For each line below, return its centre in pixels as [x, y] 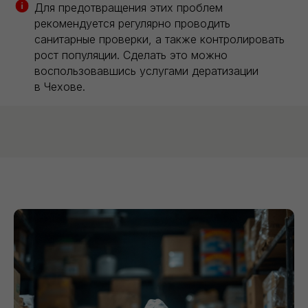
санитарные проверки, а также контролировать [159, 40]
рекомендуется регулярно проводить [132, 24]
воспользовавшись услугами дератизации [146, 71]
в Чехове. [60, 87]
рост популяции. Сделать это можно [131, 55]
